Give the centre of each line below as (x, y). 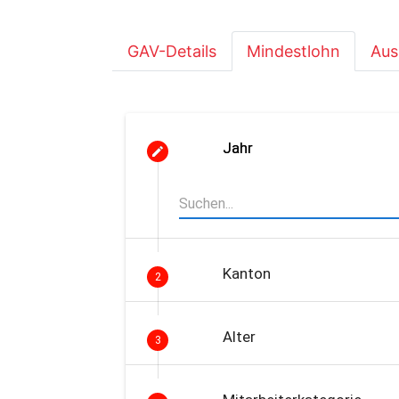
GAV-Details (172, 51)
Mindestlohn (293, 51)
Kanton (246, 273)
